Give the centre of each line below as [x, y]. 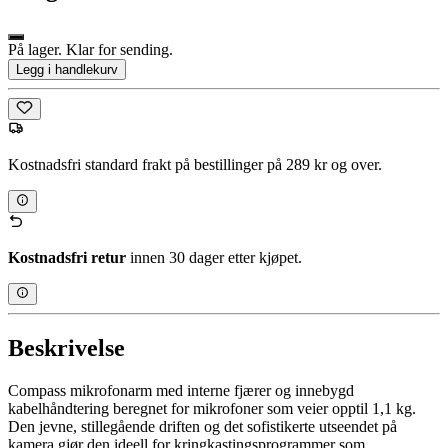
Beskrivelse [66, 348]
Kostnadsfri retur [67, 257]
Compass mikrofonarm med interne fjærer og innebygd [181, 390]
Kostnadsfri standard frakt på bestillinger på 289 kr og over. [195, 165]
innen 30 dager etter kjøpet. [214, 257]
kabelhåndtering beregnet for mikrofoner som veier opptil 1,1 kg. [212, 408]
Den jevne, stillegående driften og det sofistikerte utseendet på [202, 426]
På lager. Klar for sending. [90, 50]
